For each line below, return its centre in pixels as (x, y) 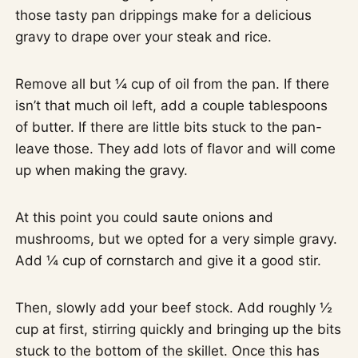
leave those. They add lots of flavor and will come (176, 148)
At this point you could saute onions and (145, 217)
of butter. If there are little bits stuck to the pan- (169, 127)
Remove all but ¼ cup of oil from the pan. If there (173, 84)
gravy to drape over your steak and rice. (144, 36)
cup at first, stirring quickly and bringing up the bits (179, 329)
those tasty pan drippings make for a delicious (164, 15)
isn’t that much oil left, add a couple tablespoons (172, 105)
